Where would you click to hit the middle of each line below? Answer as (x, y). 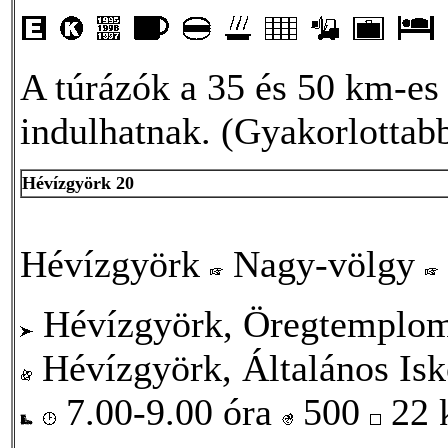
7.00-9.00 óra (169, 411)
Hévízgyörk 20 (78, 182)
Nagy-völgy (324, 263)
